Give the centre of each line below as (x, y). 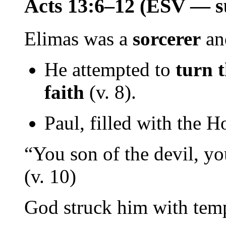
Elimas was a (78, 38)
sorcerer (167, 38)
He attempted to (110, 69)
